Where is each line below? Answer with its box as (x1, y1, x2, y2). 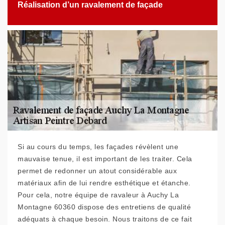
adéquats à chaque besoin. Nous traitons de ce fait (18, 215, 192, 223)
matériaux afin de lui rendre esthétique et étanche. (18, 179, 191, 187)
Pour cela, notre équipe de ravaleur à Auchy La (18, 191, 179, 199)
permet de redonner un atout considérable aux (18, 167, 177, 175)
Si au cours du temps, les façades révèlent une (18, 143, 178, 151)
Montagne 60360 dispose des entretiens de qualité (18, 203, 191, 211)
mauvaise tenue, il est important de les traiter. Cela (18, 155, 192, 163)
